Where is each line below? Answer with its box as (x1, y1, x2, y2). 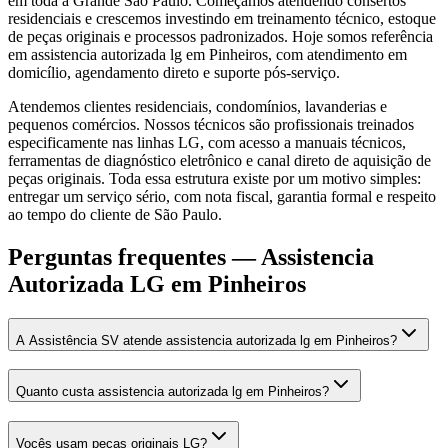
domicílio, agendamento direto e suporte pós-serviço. (8, 63, 340, 81)
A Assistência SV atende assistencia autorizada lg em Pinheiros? (16, 332, 397, 348)
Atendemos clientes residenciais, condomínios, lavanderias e (8, 97, 387, 115)
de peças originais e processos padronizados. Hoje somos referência (8, 27, 433, 45)
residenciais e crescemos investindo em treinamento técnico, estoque (8, 9, 436, 27)
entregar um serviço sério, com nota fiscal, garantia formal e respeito (8, 187, 436, 205)
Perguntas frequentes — (8, 243, 261, 270)
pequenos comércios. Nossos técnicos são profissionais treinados (8, 115, 414, 133)
